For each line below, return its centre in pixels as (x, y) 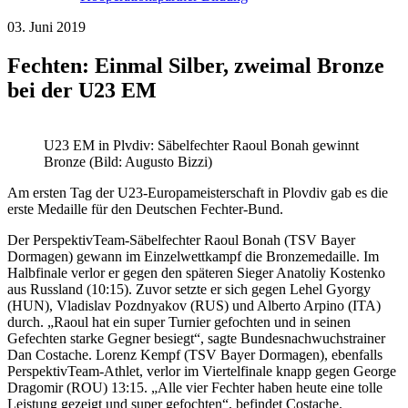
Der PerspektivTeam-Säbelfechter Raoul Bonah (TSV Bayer (181, 240)
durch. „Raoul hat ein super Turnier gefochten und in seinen (179, 322)
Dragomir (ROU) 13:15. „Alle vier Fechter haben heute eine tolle (195, 388)
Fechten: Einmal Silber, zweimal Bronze (196, 66)
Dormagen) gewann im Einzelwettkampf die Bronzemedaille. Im (193, 257)
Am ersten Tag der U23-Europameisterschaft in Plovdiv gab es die (198, 193)
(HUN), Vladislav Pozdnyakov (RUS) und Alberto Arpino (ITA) (194, 306)
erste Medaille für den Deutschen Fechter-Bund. (145, 209)
